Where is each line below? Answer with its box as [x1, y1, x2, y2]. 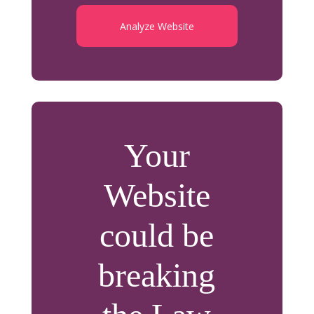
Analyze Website [120, 19, 194, 33]
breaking [98, 257, 216, 294]
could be [100, 217, 214, 254]
